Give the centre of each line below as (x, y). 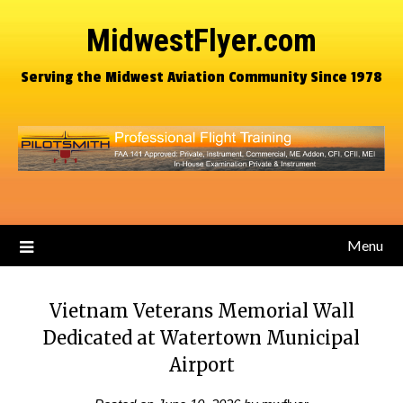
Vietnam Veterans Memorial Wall (201, 311)
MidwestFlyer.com (201, 41)
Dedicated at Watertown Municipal (201, 338)
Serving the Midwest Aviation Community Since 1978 (201, 77)
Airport (201, 365)
